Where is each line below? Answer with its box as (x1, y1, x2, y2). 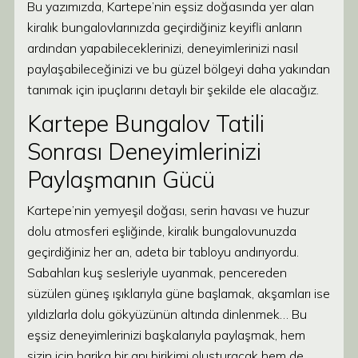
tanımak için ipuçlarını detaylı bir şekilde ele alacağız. (27, 82, 319, 97)
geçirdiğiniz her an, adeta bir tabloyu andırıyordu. (27, 244, 299, 260)
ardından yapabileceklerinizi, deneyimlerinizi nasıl (27, 40, 298, 56)
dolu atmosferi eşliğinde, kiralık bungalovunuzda (27, 223, 296, 239)
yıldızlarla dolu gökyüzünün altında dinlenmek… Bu (27, 306, 307, 322)
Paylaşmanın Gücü (27, 165, 215, 193)
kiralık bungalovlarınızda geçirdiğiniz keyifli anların (27, 19, 302, 35)
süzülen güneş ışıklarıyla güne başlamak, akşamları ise (27, 285, 330, 301)
